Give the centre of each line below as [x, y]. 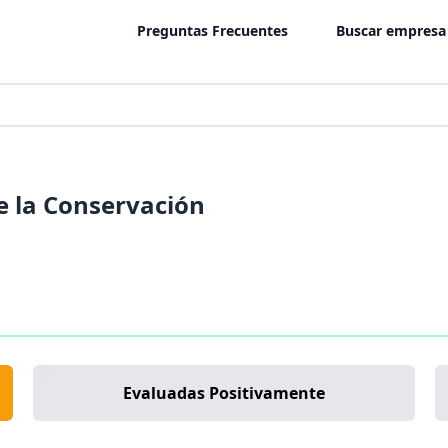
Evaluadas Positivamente [223, 392]
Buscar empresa [391, 31]
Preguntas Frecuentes [212, 31]
